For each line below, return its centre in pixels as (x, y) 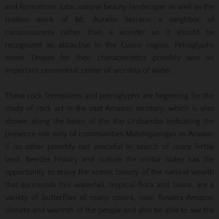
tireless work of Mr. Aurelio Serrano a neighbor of (109, 19)
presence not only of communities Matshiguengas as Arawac (109, 134)
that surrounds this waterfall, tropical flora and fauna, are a (109, 185)
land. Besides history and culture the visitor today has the (109, 159)
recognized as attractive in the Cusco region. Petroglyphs (109, 45)
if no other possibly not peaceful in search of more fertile (109, 146)
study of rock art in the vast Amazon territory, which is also (109, 108)
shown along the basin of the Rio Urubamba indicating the (109, 121)
